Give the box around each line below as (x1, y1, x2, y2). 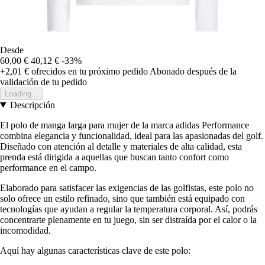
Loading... (5, 89, 38, 98)
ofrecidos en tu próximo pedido (29, 66, 148, 76)
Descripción (9, 99, 55, 110)
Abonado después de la (150, 66, 237, 76)
